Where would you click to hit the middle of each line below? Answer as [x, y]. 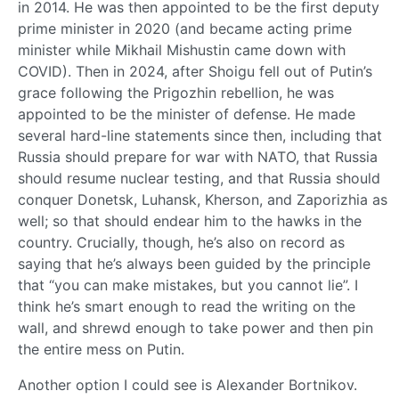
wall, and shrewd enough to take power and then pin [195, 327]
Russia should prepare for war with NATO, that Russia [198, 156]
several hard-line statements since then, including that [200, 135]
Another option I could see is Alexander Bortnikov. [187, 384]
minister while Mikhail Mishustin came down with [182, 49]
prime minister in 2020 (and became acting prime [185, 28]
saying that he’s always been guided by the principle [194, 263]
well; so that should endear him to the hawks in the [190, 220]
